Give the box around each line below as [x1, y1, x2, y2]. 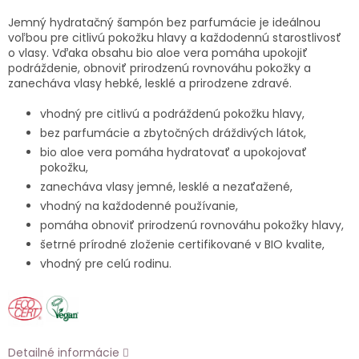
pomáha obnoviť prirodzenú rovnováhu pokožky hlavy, [40, 217, 344, 234]
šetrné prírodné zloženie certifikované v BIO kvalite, [40, 236, 325, 253]
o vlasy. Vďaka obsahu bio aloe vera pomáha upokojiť [8, 45, 308, 62]
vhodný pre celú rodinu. [40, 256, 171, 272]
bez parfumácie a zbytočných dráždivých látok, [40, 125, 306, 142]
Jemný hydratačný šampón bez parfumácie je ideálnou [8, 14, 321, 31]
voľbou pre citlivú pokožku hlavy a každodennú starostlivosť [8, 30, 341, 46]
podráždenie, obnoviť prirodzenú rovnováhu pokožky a [8, 60, 311, 77]
